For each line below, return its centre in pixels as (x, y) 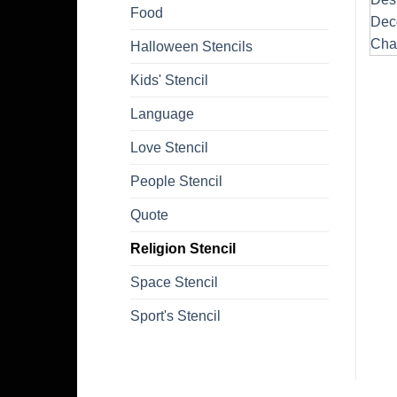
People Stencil (176, 181)
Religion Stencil (183, 248)
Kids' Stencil (169, 80)
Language (162, 113)
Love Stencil (169, 147)
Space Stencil (174, 282)
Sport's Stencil (175, 315)
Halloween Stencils (191, 46)
